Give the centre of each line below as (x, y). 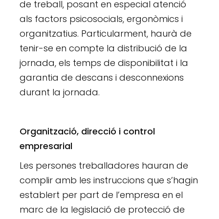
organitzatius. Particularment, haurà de (106, 33)
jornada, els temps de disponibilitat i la (104, 63)
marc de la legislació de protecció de (102, 209)
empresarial (46, 146)
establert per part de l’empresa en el (101, 195)
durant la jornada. (60, 92)
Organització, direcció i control (88, 131)
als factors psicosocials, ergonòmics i (101, 19)
